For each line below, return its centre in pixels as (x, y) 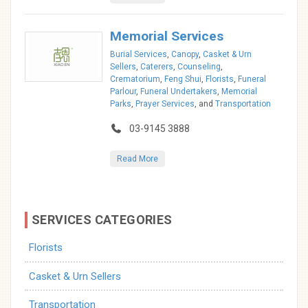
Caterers (157, 67)
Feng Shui (183, 79)
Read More (138, 159)
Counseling (199, 67)
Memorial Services (167, 36)
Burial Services (139, 54)
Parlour (123, 91)
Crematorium (135, 79)
